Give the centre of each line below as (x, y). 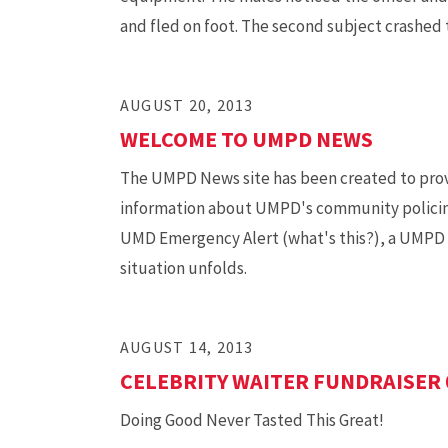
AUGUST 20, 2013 (187, 105)
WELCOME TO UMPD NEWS (246, 139)
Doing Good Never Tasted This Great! (252, 420)
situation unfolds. (183, 268)
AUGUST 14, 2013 (187, 347)
